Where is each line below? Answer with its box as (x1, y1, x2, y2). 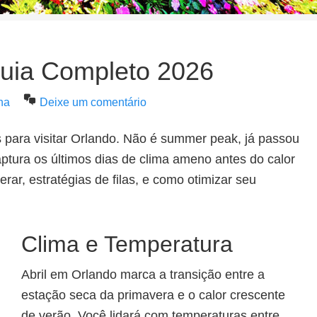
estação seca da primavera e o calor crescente (21, 288, 285, 302)
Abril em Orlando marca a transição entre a (21, 267, 265, 282)
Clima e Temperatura (21, 231, 233, 257)
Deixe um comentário (40, 96, 146, 108)
